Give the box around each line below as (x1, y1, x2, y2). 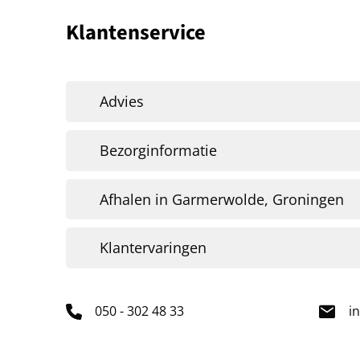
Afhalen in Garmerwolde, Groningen (99, 189, 344, 209)
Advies (99, 92, 144, 112)
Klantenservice (66, 18, 206, 49)
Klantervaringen (99, 238, 207, 258)
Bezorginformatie (99, 140, 217, 160)
